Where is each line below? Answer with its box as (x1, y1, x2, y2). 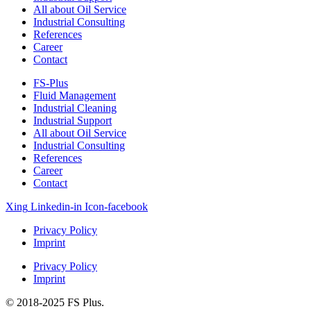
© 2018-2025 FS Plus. (6, 296, 104, 309)
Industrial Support (33, 115, 112, 127)
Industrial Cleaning (33, 102, 117, 115)
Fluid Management (33, 90, 116, 102)
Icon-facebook (85, 201, 148, 213)
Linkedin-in (31, 201, 82, 213)
